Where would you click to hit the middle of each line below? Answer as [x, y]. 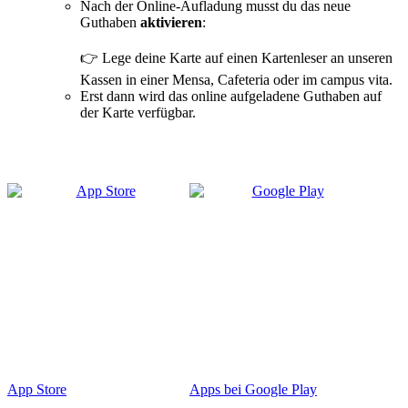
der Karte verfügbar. [138, 112]
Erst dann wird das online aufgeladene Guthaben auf [231, 96]
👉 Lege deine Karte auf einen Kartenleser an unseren [236, 57]
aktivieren [171, 22]
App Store [37, 389]
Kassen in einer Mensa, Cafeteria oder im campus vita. [236, 79]
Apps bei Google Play [253, 389]
